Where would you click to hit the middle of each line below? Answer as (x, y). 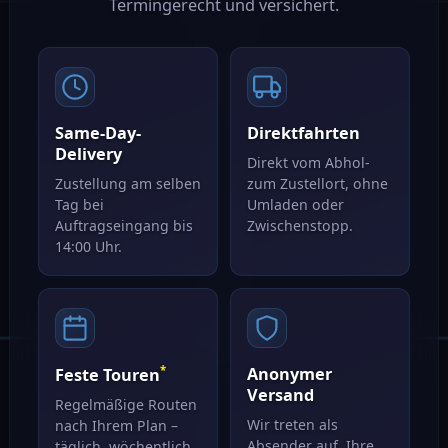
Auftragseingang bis (123, 225)
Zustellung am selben (127, 183)
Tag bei (79, 204)
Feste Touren (107, 375)
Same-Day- (97, 132)
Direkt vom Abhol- (308, 162)
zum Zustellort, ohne (317, 183)
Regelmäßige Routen (125, 405)
